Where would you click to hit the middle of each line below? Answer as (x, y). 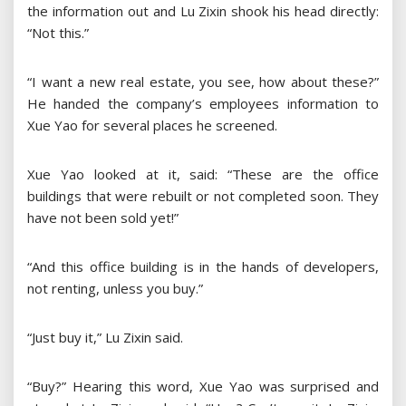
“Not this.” (58, 33)
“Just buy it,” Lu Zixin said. (105, 338)
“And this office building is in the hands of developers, (203, 267)
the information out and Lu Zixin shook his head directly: (203, 11)
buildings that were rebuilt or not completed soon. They (203, 196)
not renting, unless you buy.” (115, 289)
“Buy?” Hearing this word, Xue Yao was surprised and (203, 387)
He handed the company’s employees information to (203, 104)
